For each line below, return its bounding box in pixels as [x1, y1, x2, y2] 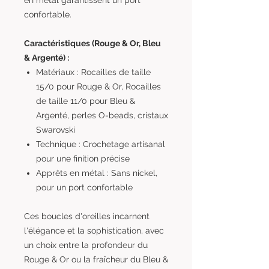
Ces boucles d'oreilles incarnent [24, 211, 150, 221]
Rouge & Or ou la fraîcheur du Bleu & [24, 255, 168, 264]
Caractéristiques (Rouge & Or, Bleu [24, 38, 161, 48]
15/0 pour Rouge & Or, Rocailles [36, 82, 161, 91]
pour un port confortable [36, 183, 133, 192]
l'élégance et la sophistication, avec [24, 226, 164, 235]
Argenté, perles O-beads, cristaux [36, 110, 168, 120]
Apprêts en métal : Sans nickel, [36, 168, 157, 178]
